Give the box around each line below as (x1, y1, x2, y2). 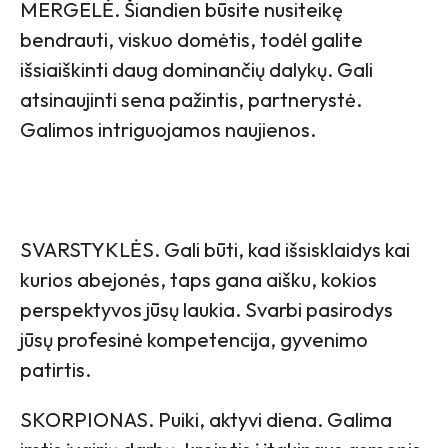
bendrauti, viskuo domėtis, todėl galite (20, 26, 363, 52)
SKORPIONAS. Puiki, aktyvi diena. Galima (20, 406, 392, 432)
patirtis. (20, 356, 91, 382)
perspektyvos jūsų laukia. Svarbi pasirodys (20, 296, 393, 322)
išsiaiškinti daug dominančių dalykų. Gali (20, 56, 373, 82)
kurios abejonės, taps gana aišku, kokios (20, 266, 377, 292)
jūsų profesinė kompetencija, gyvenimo (20, 326, 368, 352)
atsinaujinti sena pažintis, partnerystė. (20, 86, 362, 112)
